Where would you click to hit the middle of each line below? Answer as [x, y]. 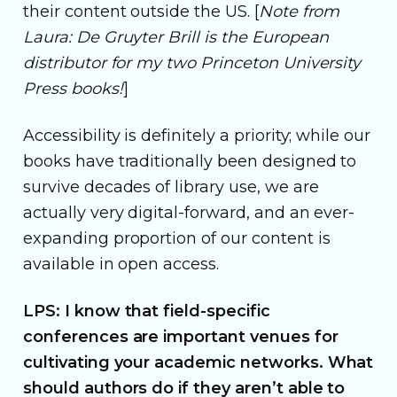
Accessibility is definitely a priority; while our [197, 135]
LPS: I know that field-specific [147, 311]
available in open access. [121, 264]
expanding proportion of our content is [177, 238]
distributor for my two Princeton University [192, 62]
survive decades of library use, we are [171, 187]
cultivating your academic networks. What [198, 362]
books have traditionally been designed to [190, 161]
